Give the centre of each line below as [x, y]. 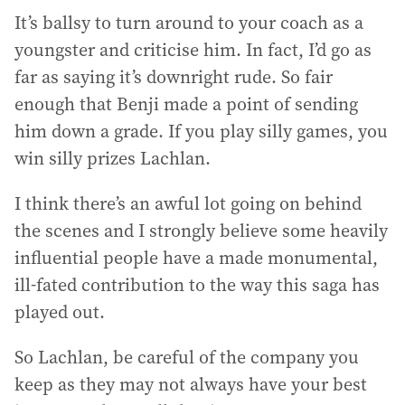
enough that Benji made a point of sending [186, 104]
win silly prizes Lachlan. [113, 158]
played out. [60, 311]
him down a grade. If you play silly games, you [201, 131]
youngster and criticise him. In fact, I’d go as [193, 49]
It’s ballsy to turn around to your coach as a [189, 22]
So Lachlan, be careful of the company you [187, 357]
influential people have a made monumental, [196, 257]
